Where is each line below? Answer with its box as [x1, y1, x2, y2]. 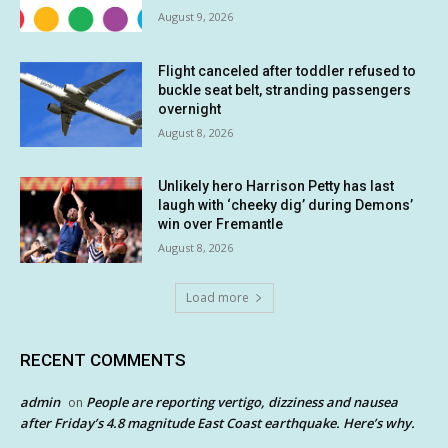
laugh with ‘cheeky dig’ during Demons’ [158, 197, 414, 214]
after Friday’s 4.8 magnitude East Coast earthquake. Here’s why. [20, 414, 415, 433]
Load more [185, 289, 249, 307]
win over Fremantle [158, 216, 284, 233]
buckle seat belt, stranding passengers [158, 81, 412, 98]
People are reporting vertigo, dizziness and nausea [86, 393, 398, 412]
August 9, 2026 [158, 9, 234, 25]
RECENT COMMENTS [20, 350, 186, 371]
